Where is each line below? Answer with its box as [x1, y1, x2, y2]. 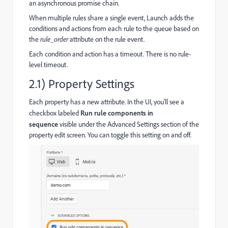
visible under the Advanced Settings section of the [60, 119, 199, 129]
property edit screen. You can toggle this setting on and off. [29, 130, 191, 139]
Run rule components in [80, 108, 153, 117]
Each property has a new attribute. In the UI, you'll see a [29, 97, 184, 106]
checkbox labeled [29, 108, 80, 118]
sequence [29, 119, 60, 128]
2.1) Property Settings [29, 75, 134, 91]
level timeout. [29, 60, 68, 69]
